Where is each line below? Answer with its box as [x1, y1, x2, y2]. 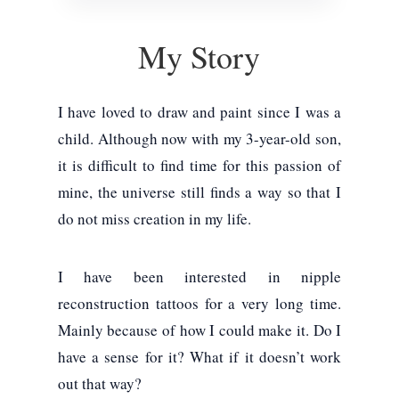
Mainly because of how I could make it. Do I [57, 319, 342, 340]
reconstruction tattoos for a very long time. [57, 292, 342, 313]
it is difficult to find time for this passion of [57, 154, 342, 175]
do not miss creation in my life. [57, 208, 251, 229]
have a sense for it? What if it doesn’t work [57, 346, 342, 367]
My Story [138, 34, 261, 77]
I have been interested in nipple [57, 265, 342, 287]
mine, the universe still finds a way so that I [57, 181, 342, 202]
